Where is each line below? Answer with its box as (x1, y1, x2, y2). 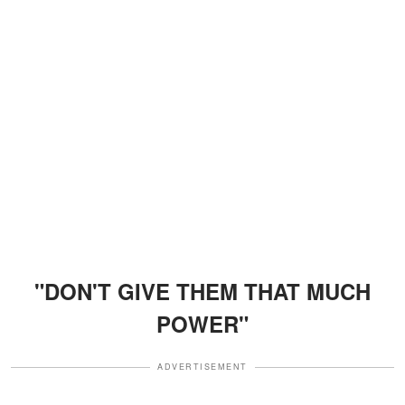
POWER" (156, 308, 249, 340)
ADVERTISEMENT (157, 361, 248, 373)
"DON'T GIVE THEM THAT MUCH (34, 276, 371, 307)
